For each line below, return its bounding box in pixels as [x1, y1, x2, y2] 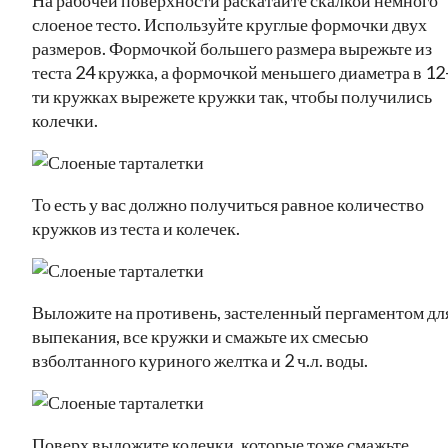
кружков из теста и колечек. [32, 216, 240, 239]
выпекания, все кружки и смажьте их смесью [32, 324, 368, 347]
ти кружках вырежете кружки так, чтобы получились [32, 84, 432, 107]
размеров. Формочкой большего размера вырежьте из [32, 36, 432, 59]
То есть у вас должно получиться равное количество [32, 192, 424, 215]
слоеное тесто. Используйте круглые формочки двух [32, 12, 427, 35]
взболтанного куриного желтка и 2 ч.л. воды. [32, 348, 368, 371]
